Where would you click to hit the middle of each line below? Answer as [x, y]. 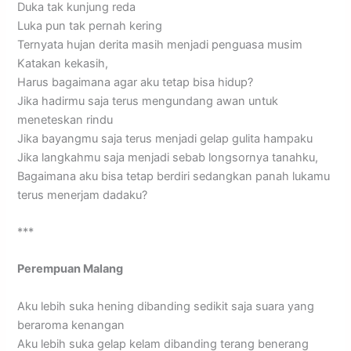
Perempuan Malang [71, 269]
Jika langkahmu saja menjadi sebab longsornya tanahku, [168, 157]
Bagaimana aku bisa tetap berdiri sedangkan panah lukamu [174, 176]
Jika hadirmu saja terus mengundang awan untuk [148, 101]
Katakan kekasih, [63, 63]
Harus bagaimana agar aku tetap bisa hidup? [136, 82]
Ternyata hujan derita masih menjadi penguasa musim [160, 44]
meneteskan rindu [65, 119]
